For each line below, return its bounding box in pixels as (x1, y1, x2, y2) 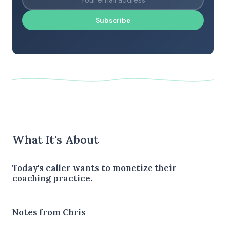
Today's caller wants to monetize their (12, 162, 177, 174)
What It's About (12, 132, 99, 147)
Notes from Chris (12, 206, 86, 218)
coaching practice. (12, 172, 92, 184)
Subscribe (96, 16, 130, 25)
